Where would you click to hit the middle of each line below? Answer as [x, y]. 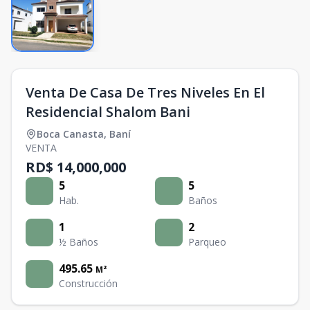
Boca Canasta [70, 134]
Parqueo [207, 242]
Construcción [88, 283]
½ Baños [79, 242]
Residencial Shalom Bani [108, 112]
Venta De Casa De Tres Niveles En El [145, 92]
